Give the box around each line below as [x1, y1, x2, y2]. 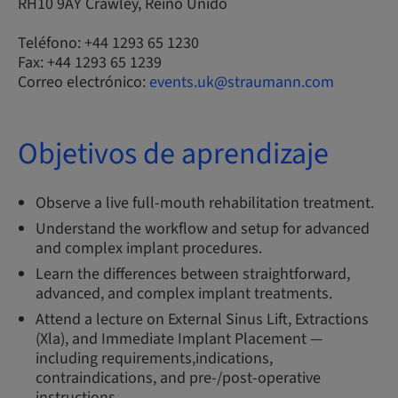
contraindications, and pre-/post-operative [36, 367, 321, 389]
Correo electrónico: [18, 71, 149, 93]
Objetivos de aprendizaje [18, 132, 329, 176]
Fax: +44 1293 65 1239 [18, 52, 162, 74]
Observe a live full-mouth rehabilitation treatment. [36, 192, 374, 214]
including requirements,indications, [36, 347, 273, 370]
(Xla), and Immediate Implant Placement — [36, 328, 322, 350]
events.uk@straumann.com [149, 71, 334, 93]
